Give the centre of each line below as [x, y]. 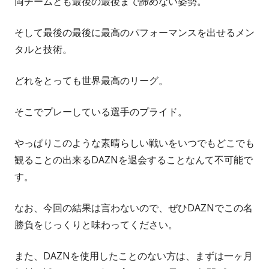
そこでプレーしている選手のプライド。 [101, 112]
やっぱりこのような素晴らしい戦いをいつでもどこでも [134, 143]
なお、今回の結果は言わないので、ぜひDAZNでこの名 [134, 208]
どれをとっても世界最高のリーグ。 [91, 81]
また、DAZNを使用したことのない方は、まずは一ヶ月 [134, 256]
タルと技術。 [43, 50]
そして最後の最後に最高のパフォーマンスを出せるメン [134, 33]
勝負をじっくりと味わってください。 [96, 225]
